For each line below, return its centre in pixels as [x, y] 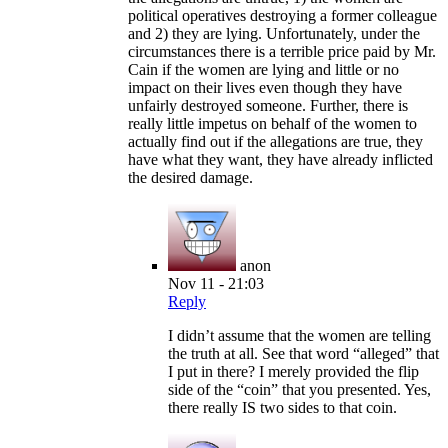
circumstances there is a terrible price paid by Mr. [282, 52]
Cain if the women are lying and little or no [263, 70]
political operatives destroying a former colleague [282, 16]
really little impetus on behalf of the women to [272, 124]
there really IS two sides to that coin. [282, 408]
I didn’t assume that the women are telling [299, 336]
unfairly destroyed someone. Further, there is [268, 106]
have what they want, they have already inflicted [280, 160]
